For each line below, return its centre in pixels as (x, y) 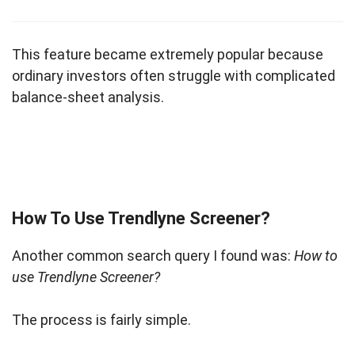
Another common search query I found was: (153, 256)
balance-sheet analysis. (88, 97)
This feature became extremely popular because (168, 55)
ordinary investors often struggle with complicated (174, 76)
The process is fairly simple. (101, 320)
